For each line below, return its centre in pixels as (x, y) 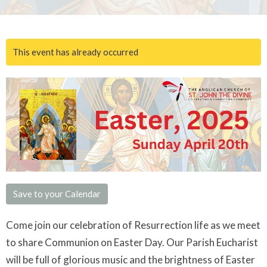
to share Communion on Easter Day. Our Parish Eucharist (132, 243)
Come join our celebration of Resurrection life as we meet (133, 225)
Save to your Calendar (57, 194)
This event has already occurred (75, 52)
